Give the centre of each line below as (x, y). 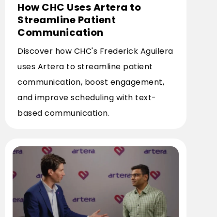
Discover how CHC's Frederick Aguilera (95, 51)
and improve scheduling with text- (87, 98)
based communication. (63, 113)
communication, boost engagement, (91, 82)
